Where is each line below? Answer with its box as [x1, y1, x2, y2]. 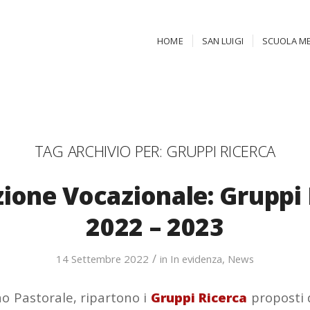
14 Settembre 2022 [56, 252, 149, 266]
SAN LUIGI [201, 35, 244, 47]
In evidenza [170, 252, 222, 266]
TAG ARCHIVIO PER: [34, 140, 167, 161]
